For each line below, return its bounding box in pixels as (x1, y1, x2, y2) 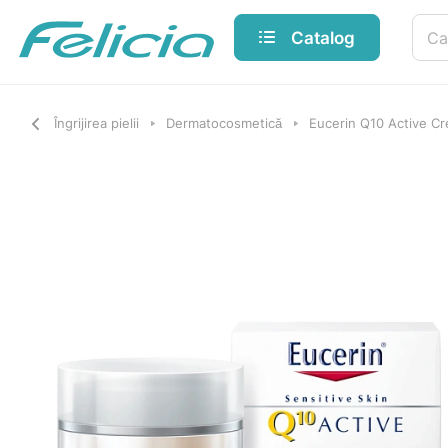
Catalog (291, 26, 355, 48)
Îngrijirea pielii (54, 115, 139, 131)
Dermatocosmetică (166, 115, 282, 131)
